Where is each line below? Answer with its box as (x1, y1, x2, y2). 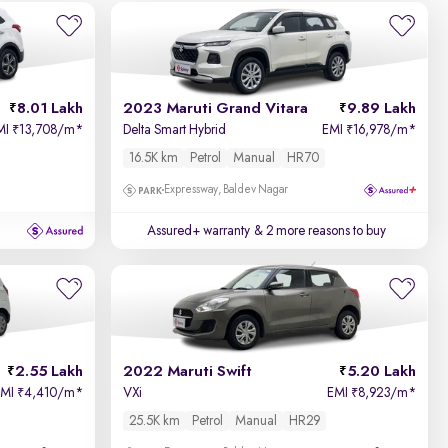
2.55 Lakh (15, 364, 84, 380)
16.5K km (129, 151, 179, 165)
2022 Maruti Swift (123, 364, 253, 380)
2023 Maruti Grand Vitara (123, 101, 309, 117)
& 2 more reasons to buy (251, 224, 387, 238)
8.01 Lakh (17, 101, 84, 117)
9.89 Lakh (346, 101, 416, 117)
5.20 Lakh (346, 364, 416, 380)
